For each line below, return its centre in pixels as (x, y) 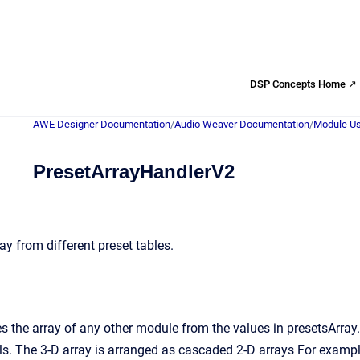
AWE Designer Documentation (102, 124)
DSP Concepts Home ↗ (303, 84)
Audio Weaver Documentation (242, 124)
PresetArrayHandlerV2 (134, 172)
